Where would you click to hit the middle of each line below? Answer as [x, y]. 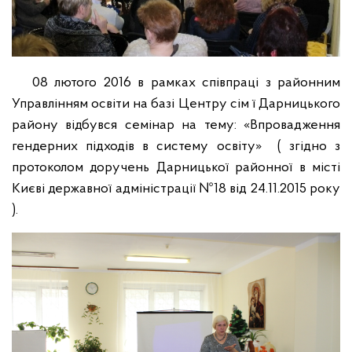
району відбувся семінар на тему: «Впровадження [176, 125]
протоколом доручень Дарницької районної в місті [176, 167]
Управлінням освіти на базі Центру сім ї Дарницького [176, 104]
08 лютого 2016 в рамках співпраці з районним [176, 82]
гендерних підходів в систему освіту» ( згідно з [176, 146]
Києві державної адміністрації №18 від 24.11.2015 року [176, 189]
